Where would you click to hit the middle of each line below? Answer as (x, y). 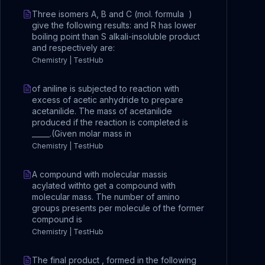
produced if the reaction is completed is (110, 122)
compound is (57, 219)
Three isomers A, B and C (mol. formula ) (112, 14)
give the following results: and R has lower (114, 25)
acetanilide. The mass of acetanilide (102, 111)
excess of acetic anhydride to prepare (108, 100)
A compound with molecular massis (100, 174)
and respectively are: (73, 48)
